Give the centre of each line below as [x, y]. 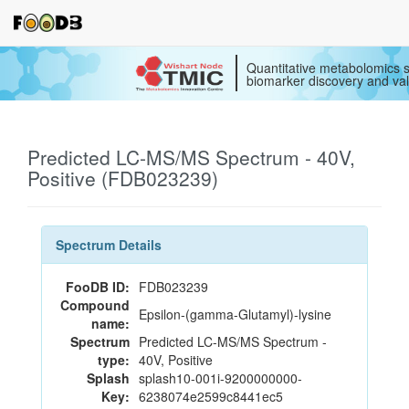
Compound [95, 305]
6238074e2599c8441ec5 [211, 396]
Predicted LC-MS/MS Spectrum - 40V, [191, 157]
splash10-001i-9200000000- [220, 378]
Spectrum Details [109, 245]
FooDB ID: [98, 287]
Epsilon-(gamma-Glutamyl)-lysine [235, 314]
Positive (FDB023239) [123, 178]
